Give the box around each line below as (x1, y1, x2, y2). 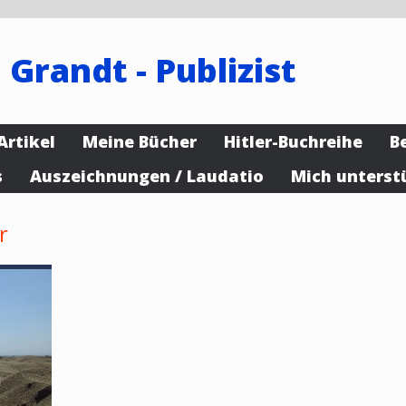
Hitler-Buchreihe (224, 130, 362, 152)
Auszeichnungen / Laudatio (30, 165, 264, 187)
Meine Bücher (82, 130, 197, 152)
